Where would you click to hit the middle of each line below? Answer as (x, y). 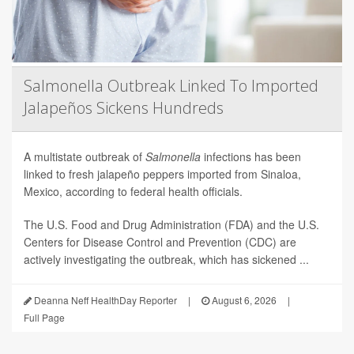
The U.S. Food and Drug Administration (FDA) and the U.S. (171, 225)
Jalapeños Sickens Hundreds (124, 108)
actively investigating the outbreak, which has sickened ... (166, 260)
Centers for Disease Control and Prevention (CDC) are (160, 242)
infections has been (252, 157)
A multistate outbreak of (85, 157)
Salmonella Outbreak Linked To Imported (171, 86)
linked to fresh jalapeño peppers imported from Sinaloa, (162, 174)
